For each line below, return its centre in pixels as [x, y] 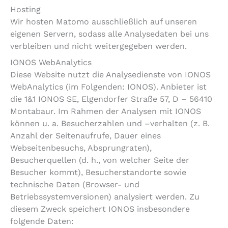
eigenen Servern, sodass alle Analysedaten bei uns [109, 34]
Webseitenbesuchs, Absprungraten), [81, 148]
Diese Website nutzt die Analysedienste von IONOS [110, 75]
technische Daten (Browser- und [75, 185]
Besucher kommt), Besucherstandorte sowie [98, 173]
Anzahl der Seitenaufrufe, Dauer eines [85, 136]
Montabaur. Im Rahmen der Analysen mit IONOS [106, 111]
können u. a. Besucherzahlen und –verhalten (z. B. [110, 124]
